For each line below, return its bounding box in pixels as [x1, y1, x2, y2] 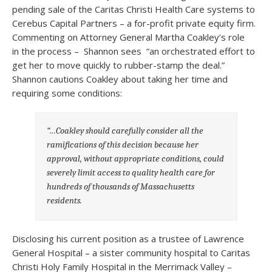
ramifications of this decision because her [47, 138, 199, 150]
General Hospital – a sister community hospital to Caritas [12, 246, 250, 259]
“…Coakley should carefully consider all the [47, 124, 204, 136]
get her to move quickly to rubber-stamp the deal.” [12, 59, 227, 71]
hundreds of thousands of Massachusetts [47, 180, 195, 192]
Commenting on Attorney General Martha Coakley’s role [12, 31, 245, 43]
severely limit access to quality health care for [47, 166, 216, 178]
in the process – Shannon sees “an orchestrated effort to [12, 45, 255, 57]
